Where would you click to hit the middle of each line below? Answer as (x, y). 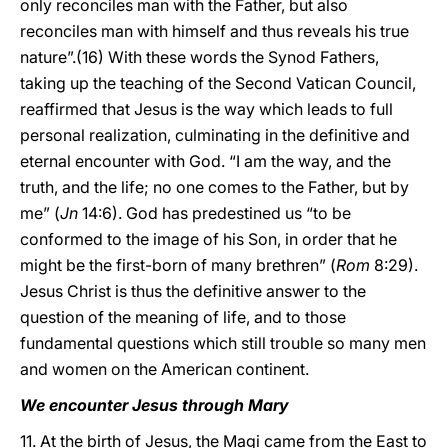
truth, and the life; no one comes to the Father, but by (214, 187)
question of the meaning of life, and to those (183, 317)
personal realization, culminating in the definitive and (215, 135)
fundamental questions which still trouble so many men (223, 343)
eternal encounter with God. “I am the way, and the (205, 161)
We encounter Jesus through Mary (154, 405)
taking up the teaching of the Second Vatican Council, (218, 83)
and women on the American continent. (164, 369)
